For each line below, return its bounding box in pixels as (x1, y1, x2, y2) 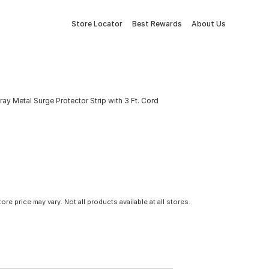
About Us (192, 19, 226, 28)
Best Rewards (132, 19, 182, 28)
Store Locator (71, 19, 122, 28)
